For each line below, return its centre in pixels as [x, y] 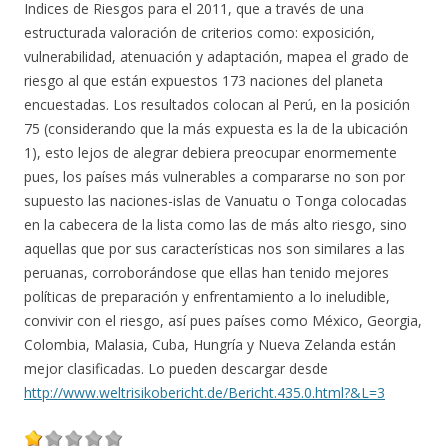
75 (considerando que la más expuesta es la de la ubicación [216, 128]
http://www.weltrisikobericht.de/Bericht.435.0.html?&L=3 [204, 392]
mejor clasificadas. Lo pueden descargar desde [176, 368]
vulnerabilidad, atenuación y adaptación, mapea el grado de [216, 56]
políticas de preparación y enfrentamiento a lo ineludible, [207, 296]
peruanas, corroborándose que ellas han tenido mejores [206, 272]
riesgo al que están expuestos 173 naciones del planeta [203, 80]
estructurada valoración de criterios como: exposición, [199, 32]
